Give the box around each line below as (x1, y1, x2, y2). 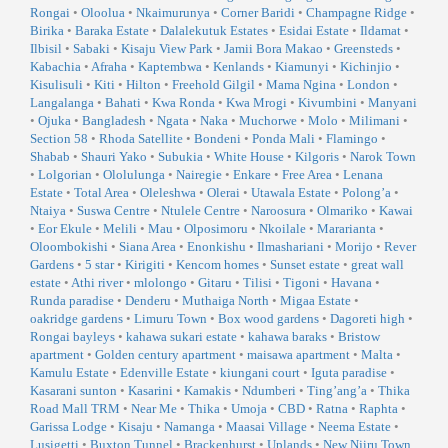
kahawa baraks (248, 329, 327, 345)
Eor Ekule (38, 221, 92, 237)
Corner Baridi (221, 5, 295, 21)
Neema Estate (318, 419, 391, 435)
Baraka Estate (75, 23, 149, 39)
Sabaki (73, 41, 110, 57)
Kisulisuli (30, 77, 83, 93)
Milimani (349, 113, 400, 129)
